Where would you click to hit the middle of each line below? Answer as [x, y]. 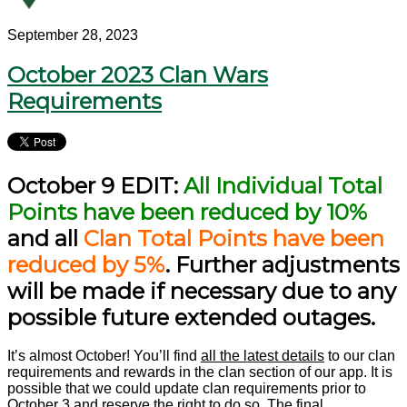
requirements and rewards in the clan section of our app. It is [200, 372]
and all [45, 238]
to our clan [360, 356]
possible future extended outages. [191, 317]
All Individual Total [283, 185]
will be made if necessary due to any [202, 291]
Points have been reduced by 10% [187, 212]
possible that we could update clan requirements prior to [187, 389]
